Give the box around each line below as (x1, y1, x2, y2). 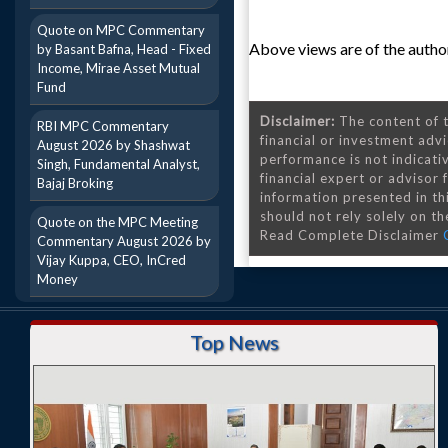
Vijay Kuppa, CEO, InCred (37, 252, 186, 268)
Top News (189, 330, 279, 354)
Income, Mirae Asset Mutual (37, 60, 200, 76)
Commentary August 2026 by (37, 233, 211, 249)
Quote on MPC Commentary (37, 22, 205, 38)
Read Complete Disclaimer (260, 227, 443, 243)
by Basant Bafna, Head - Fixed (37, 41, 211, 57)
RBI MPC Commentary (37, 118, 169, 134)
